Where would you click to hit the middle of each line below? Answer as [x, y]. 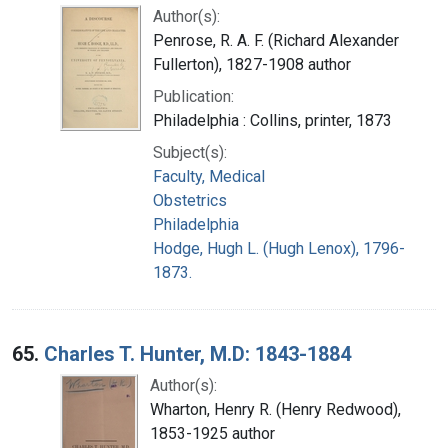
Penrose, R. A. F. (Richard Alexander [276, 40]
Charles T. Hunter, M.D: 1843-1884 [197, 353]
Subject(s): [190, 152]
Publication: [193, 96]
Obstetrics [190, 200]
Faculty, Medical [209, 176]
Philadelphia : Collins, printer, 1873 [272, 120]
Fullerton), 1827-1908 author [252, 64]
